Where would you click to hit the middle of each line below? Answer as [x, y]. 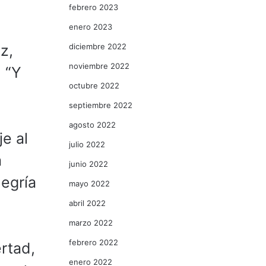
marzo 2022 [91, 223]
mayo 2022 [89, 183]
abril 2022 [87, 203]
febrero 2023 [94, 7]
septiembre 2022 [101, 105]
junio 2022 [88, 164]
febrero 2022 [94, 242]
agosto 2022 [92, 125]
